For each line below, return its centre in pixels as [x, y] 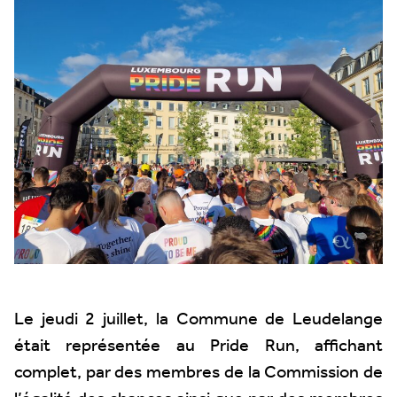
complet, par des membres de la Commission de [198, 373]
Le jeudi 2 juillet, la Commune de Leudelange [198, 320]
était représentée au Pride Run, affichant [198, 346]
